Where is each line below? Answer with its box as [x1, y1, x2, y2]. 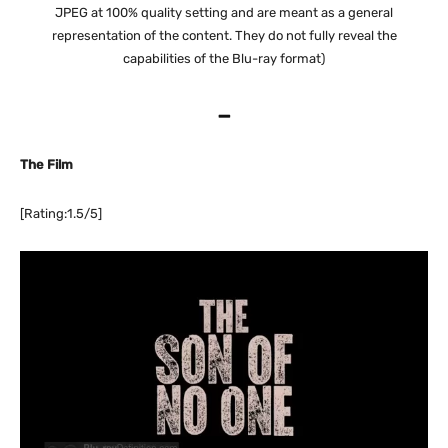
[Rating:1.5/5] [20, 206, 102, 222]
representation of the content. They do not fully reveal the [51, 28, 397, 43]
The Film [20, 157, 73, 173]
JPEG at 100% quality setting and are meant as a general [55, 5, 393, 20]
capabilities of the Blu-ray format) [123, 51, 325, 66]
